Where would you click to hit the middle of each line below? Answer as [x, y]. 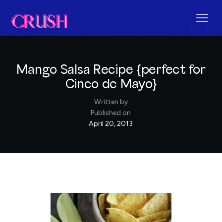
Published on [111, 112]
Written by [111, 102]
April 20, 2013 [111, 123]
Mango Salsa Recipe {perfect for [111, 70]
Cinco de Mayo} [111, 84]
